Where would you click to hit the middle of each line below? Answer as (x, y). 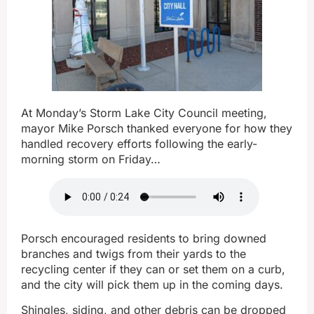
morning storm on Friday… (91, 159)
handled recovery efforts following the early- (139, 144)
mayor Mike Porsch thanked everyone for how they (157, 128)
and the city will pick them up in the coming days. (152, 285)
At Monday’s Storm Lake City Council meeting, (144, 113)
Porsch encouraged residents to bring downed (144, 238)
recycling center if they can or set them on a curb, (153, 269)
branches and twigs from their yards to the (134, 254)
